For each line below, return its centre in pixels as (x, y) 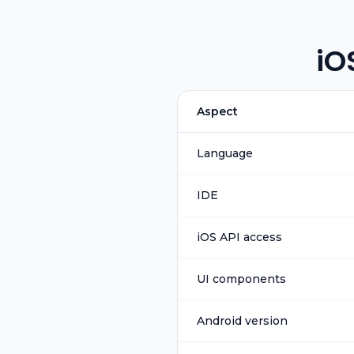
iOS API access (239, 237)
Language (225, 153)
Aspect (217, 111)
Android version (242, 321)
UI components (241, 279)
